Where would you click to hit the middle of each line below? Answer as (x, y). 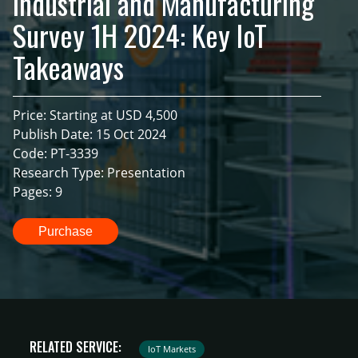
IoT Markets (172, 348)
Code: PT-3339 (56, 154)
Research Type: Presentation (99, 173)
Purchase (66, 231)
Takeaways (68, 67)
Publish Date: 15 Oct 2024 (89, 135)
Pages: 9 (38, 192)
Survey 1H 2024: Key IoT (140, 35)
